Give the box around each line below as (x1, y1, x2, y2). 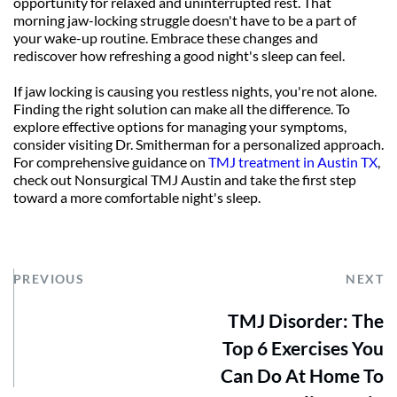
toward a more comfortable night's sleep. (13, 189, 261, 206)
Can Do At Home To (221, 364, 384, 387)
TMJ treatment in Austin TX (208, 153, 378, 171)
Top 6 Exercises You (222, 337, 384, 360)
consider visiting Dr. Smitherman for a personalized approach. (13, 136, 384, 153)
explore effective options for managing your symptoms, (13, 118, 346, 136)
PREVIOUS (13, 271, 85, 287)
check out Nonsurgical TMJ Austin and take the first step (13, 171, 356, 189)
